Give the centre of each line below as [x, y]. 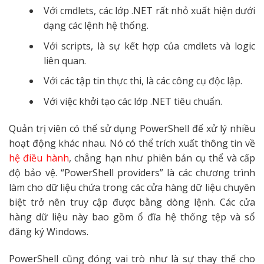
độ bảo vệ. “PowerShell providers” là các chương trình [132, 172]
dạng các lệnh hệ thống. [96, 26]
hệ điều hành [39, 158]
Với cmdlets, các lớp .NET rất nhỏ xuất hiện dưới [149, 11]
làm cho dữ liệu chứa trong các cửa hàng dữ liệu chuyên [132, 187]
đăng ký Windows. [49, 231]
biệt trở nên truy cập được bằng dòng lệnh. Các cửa [132, 202]
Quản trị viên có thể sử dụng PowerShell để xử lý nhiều [132, 128]
